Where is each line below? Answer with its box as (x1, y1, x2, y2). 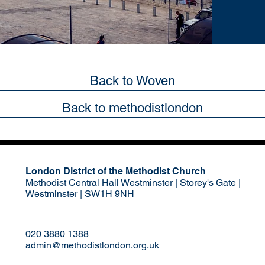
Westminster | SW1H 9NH (25, 188, 134, 199)
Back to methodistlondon (62, 101, 203, 115)
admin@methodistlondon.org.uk (25, 240, 159, 251)
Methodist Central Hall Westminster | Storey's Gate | (25, 177, 241, 188)
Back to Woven (89, 73, 175, 88)
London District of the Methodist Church (25, 166, 208, 177)
